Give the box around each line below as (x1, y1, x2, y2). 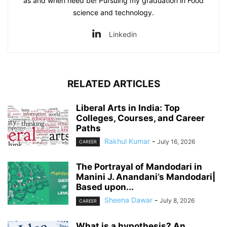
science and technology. (73, 8, 154, 17)
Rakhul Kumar (104, 137, 150, 146)
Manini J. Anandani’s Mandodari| (76, 172, 215, 182)
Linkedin (108, 30, 137, 39)
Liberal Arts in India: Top (76, 103, 180, 113)
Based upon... (76, 182, 134, 193)
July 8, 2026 (160, 197, 195, 205)
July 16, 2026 (157, 138, 195, 146)
